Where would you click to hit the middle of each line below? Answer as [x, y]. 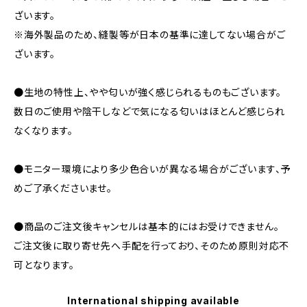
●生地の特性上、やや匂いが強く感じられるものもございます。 [148, 92]
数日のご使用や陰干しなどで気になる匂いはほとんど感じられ [149, 111]
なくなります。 [44, 131]
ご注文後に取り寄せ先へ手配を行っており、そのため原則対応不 [152, 246]
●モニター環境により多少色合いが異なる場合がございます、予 [152, 169]
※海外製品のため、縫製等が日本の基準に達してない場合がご [150, 35]
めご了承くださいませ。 [63, 188]
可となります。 [44, 265]
